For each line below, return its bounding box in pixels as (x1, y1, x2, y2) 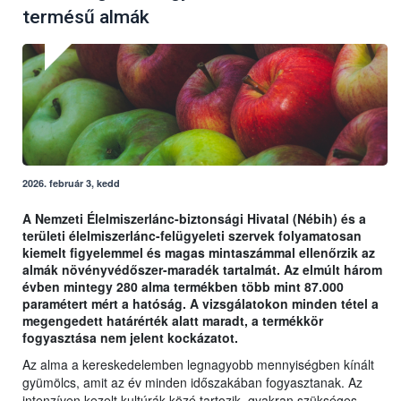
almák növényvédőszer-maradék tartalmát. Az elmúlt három (22, 260, 382, 279)
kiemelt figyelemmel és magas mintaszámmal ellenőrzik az (22, 243, 375, 262)
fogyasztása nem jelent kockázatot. (22, 328, 238, 347)
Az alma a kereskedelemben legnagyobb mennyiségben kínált (22, 355, 374, 374)
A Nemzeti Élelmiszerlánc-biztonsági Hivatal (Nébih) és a (22, 209, 366, 228)
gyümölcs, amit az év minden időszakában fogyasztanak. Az (22, 373, 363, 392)
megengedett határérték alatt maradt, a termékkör (22, 311, 323, 330)
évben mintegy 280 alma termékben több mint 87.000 (22, 277, 344, 296)
